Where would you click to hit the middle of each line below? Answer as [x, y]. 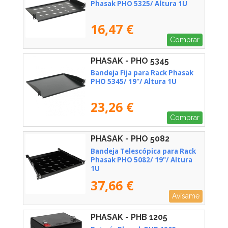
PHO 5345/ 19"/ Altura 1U [134, 82]
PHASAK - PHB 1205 [129, 217]
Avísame [186, 196]
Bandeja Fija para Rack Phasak [142, 73]
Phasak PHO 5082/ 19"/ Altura [141, 160]
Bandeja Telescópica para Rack [143, 151]
